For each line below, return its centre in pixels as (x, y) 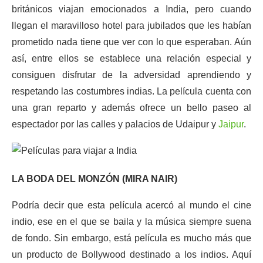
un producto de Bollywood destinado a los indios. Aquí (131, 254)
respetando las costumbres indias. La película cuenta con (131, 91)
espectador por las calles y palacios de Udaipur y (115, 124)
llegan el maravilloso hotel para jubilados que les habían (131, 26)
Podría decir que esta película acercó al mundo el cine (131, 205)
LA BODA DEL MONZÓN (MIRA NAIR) (95, 179)
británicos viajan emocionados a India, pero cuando (131, 9)
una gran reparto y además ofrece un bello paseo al (131, 108)
